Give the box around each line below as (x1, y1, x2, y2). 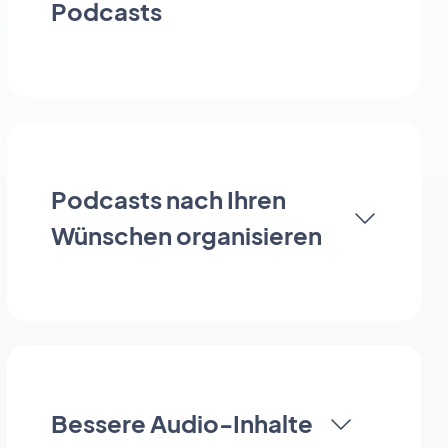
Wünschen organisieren (51, 220, 323, 251)
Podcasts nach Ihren (51, 184, 287, 215)
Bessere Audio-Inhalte (51, 408, 314, 439)
